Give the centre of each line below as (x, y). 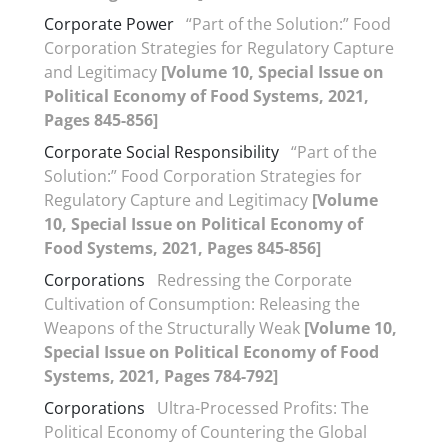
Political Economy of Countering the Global (205, 432)
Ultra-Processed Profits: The (263, 408)
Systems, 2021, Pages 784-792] (161, 376)
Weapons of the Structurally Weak (174, 328)
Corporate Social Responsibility (161, 152)
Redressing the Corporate (254, 280)
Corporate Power (109, 24)
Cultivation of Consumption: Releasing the (202, 304)
